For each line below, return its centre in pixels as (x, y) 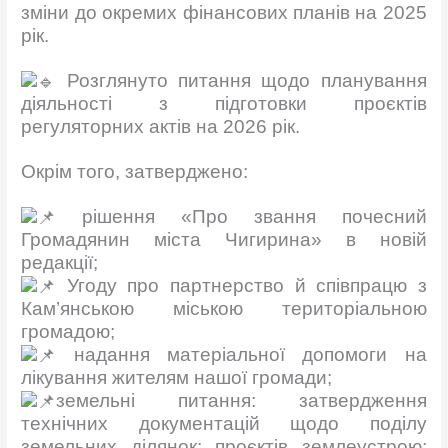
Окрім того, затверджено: (135, 171)
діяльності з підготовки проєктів (224, 103)
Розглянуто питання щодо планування (246, 80)
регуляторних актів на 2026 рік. (161, 126)
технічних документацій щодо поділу (224, 424)
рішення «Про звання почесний (241, 216)
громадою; (68, 331)
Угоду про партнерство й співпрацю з (241, 285)
